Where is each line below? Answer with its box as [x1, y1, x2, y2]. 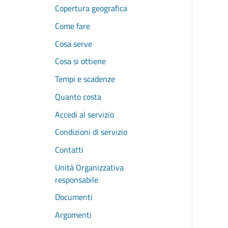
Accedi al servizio [55, 108, 114, 121]
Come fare [55, 19, 90, 32]
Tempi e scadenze [55, 73, 115, 85]
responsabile [55, 173, 98, 186]
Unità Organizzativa [55, 161, 124, 174]
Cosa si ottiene [55, 55, 106, 68]
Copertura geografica [55, 2, 127, 15]
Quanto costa [55, 90, 101, 103]
